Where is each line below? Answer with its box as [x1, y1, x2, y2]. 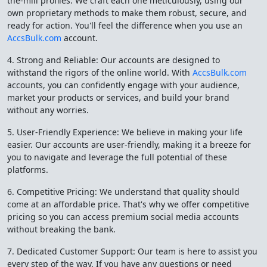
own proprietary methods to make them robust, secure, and [7, 7, 247, 18]
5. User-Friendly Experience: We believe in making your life [7, 126, 243, 138]
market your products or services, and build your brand [7, 92, 229, 103]
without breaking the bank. [7, 223, 116, 235]
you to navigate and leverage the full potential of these [7, 151, 227, 163]
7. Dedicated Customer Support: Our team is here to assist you [7, 246, 257, 257]
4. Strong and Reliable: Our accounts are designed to [7, 54, 220, 66]
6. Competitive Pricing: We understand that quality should [7, 186, 240, 197]
